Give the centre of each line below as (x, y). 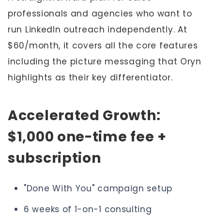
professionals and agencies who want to (100, 13)
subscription (54, 158)
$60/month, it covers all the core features (103, 45)
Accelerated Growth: (84, 115)
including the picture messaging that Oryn (105, 61)
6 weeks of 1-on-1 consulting (88, 209)
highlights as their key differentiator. (90, 77)
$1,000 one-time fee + (87, 137)
